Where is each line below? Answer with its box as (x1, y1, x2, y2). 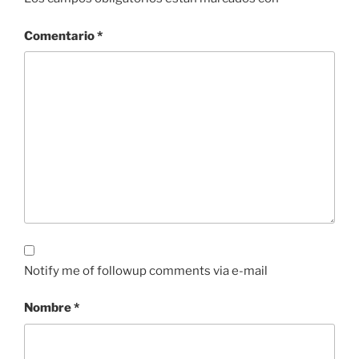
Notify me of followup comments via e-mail (24, 263, 268, 278)
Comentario (24, 28, 97, 43)
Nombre (24, 301, 74, 316)
